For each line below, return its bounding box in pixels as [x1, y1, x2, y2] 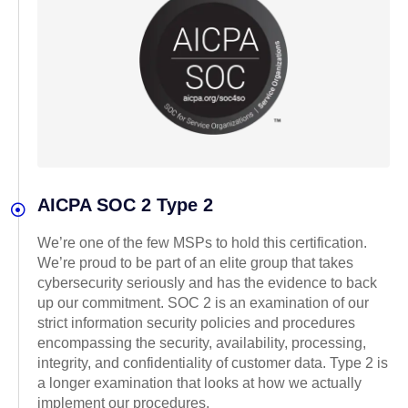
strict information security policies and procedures [37, 314, 355, 331]
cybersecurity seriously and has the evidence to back [37, 274, 377, 291]
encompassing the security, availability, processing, [37, 334, 366, 351]
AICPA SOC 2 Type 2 [37, 194, 213, 215]
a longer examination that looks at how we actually [37, 374, 362, 391]
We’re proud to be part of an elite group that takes [37, 254, 353, 270]
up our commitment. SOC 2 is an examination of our [37, 294, 369, 311]
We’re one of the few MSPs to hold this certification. [37, 234, 367, 250]
